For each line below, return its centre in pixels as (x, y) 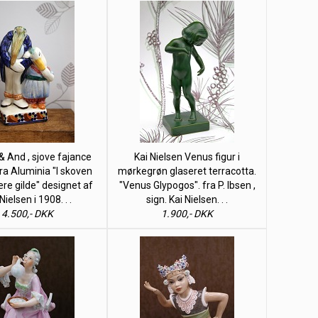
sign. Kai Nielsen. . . (187, 199)
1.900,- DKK (187, 214)
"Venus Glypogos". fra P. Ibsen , (187, 185)
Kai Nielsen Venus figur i (187, 157)
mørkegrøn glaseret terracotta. (187, 171)
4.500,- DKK (27, 214)
